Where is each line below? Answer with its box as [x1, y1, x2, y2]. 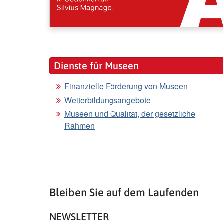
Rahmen [64, 119, 95, 131]
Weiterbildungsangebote [64, 94, 151, 106]
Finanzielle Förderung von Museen [64, 80, 188, 92]
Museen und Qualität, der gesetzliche [64, 108, 195, 119]
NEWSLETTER [49, 210, 109, 222]
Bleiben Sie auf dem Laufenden [49, 185, 199, 199]
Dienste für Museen [54, 59, 139, 71]
